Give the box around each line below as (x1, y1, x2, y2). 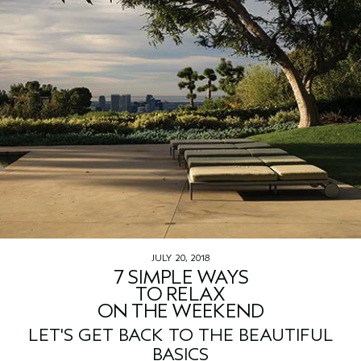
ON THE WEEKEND (97, 300, 264, 323)
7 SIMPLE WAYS (112, 266, 249, 289)
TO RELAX (135, 283, 226, 306)
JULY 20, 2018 (151, 252, 210, 264)
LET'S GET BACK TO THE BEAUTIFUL (27, 325, 334, 346)
